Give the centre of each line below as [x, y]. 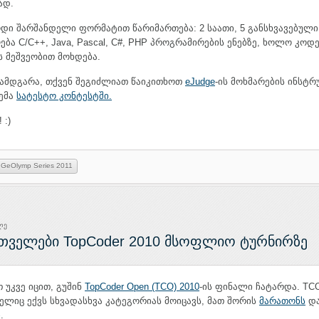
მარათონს [282, 301]
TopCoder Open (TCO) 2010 [142, 287]
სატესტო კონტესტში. [64, 96]
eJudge [200, 82]
